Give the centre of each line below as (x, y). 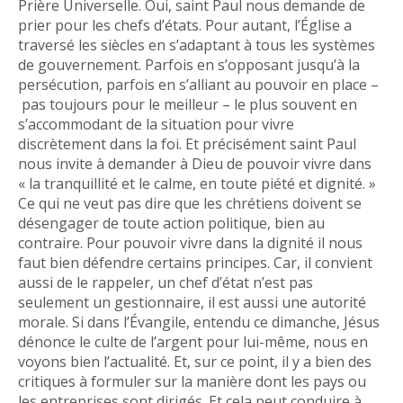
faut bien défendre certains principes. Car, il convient (195, 263)
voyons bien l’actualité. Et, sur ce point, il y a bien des (195, 362)
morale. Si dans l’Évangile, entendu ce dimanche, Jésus (199, 322)
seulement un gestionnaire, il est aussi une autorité (192, 302)
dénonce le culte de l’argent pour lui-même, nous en (193, 342)
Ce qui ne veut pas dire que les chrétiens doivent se (190, 203)
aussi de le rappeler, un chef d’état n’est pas (166, 282)
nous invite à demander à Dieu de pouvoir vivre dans (195, 164)
